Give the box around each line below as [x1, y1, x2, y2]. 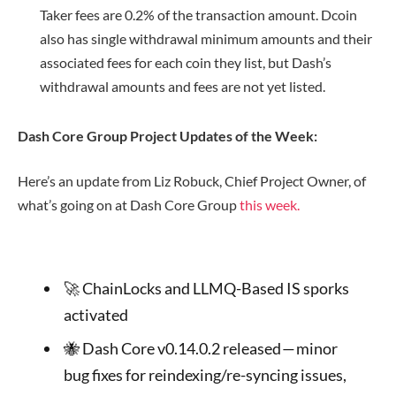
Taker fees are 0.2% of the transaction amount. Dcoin [40, 5, 357, 23]
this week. [240, 196, 300, 214]
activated [63, 305, 128, 325]
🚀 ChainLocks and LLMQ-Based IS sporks [63, 278, 349, 299]
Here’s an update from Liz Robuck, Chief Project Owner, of [18, 172, 366, 190]
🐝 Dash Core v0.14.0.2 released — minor [63, 339, 338, 359]
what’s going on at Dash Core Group [18, 196, 240, 214]
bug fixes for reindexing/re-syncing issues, [63, 365, 346, 385]
